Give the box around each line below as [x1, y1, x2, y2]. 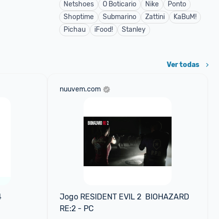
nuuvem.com [59, 85, 101, 93]
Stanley [122, 25, 146, 34]
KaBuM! [174, 13, 197, 21]
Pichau [64, 25, 86, 34]
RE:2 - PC [59, 204, 94, 213]
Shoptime [64, 13, 94, 21]
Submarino [103, 13, 136, 21]
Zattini [145, 13, 165, 21]
